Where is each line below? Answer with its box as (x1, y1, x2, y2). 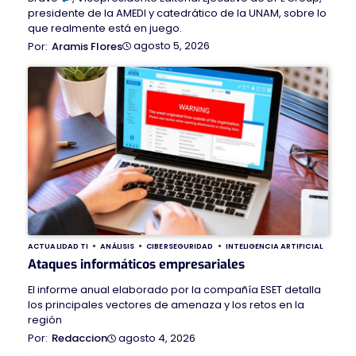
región (28, 312, 62, 328)
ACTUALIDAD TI (28, 241, 89, 252)
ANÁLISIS (100, 241, 135, 252)
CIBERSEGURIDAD (146, 241, 214, 252)
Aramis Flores (52, 38, 122, 54)
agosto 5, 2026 (133, 38, 210, 54)
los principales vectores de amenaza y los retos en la (28, 297, 304, 313)
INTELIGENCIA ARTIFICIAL (225, 241, 323, 252)
